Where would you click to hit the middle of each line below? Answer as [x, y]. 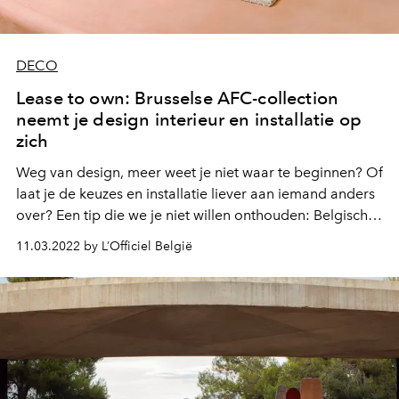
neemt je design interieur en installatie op [189, 120]
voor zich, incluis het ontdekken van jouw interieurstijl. [189, 258]
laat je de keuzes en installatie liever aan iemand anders [195, 194]
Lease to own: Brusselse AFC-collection [178, 98]
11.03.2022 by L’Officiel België [104, 247]
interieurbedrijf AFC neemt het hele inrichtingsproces [188, 237]
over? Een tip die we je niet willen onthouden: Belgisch [192, 216]
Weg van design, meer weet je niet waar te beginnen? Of [199, 173]
